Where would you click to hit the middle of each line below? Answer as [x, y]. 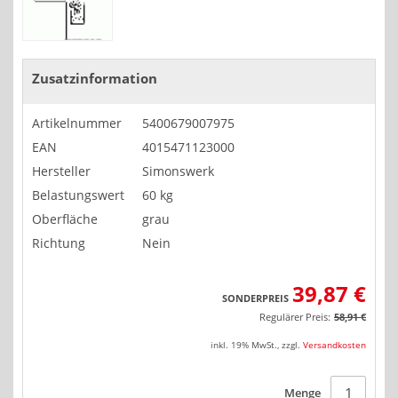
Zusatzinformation [95, 79]
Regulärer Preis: [295, 317]
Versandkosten [334, 345]
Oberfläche [65, 219]
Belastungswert [78, 195]
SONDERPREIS [255, 298]
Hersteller [61, 171]
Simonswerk [178, 171]
